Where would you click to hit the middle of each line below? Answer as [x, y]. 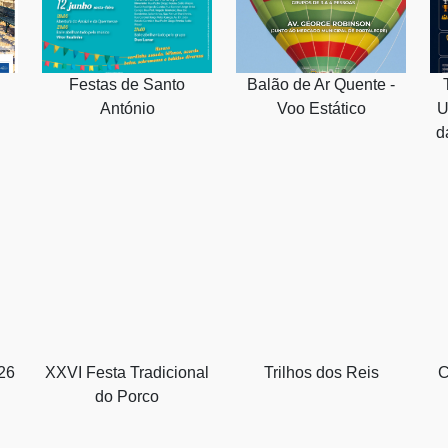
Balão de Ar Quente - [321, 84]
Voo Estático [321, 108]
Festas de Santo [127, 84]
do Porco [127, 396]
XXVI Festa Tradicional [127, 372]
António [127, 108]
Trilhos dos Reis [321, 372]
